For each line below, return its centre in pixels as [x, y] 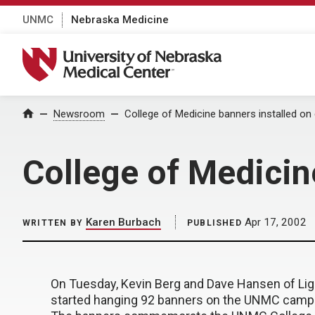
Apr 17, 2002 [274, 222]
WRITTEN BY [53, 223]
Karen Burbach [123, 222]
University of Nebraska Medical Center [131, 55]
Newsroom [79, 114]
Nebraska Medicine [120, 19]
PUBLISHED [214, 223]
